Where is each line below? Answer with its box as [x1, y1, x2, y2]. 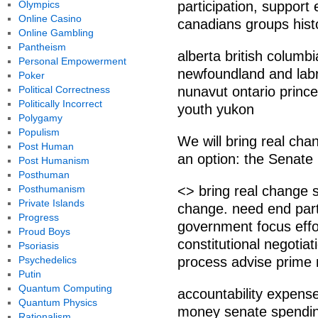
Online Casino [18, 13, 82, 24]
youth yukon [177, 102, 254, 117]
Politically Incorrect [18, 98, 102, 109]
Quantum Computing [18, 283, 112, 294]
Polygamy [18, 112, 62, 124]
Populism [18, 126, 60, 138]
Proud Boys [18, 226, 70, 237]
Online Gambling [18, 27, 94, 38]
